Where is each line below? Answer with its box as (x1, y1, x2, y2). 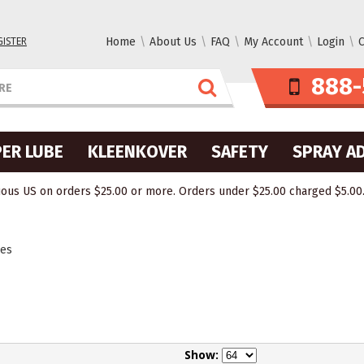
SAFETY (211, 141, 268, 162)
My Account (244, 35, 303, 49)
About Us (149, 35, 197, 49)
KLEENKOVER (88, 141, 187, 162)
